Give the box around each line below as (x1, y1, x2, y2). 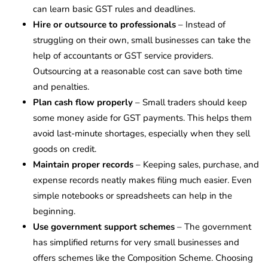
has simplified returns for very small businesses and (33, 236, 239, 248)
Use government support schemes (33, 220, 175, 233)
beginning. (33, 205, 75, 217)
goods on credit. (33, 142, 96, 155)
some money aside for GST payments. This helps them (33, 111, 252, 124)
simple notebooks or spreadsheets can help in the (33, 189, 232, 202)
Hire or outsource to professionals (33, 18, 176, 31)
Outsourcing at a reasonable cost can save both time (33, 65, 242, 77)
